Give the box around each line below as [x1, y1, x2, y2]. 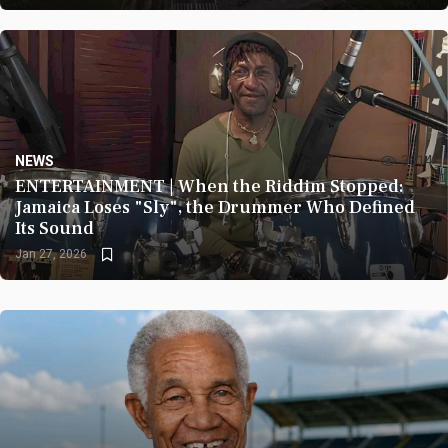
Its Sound [15, 217, 94, 240]
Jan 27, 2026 [15, 245, 87, 263]
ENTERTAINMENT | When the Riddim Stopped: [15, 175, 404, 198]
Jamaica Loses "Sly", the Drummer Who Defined [15, 196, 415, 219]
